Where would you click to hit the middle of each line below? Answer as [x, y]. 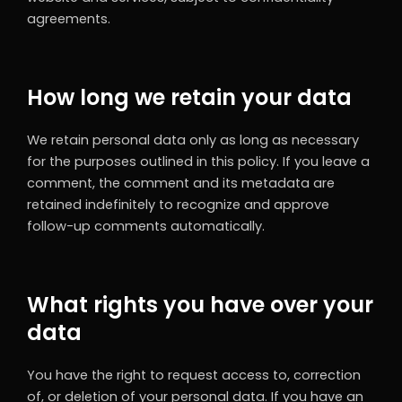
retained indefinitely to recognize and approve [178, 205]
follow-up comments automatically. [146, 227]
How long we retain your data [189, 98]
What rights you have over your [200, 305]
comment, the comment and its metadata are [181, 184]
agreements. [69, 19]
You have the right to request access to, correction [194, 376]
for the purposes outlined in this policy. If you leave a [198, 162]
